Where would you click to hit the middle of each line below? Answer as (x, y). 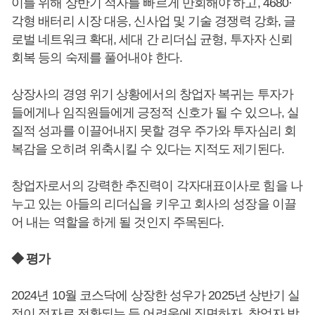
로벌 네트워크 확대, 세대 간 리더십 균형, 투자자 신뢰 (152, 39)
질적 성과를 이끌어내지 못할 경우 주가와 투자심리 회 (154, 130)
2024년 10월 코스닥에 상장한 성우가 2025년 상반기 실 (156, 295)
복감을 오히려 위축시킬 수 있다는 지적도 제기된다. (148, 149)
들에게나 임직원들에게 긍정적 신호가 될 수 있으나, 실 (155, 112)
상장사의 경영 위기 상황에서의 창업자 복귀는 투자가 (152, 94)
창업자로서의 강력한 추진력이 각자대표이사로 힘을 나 (157, 185)
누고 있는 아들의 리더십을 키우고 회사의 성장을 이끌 (154, 204)
